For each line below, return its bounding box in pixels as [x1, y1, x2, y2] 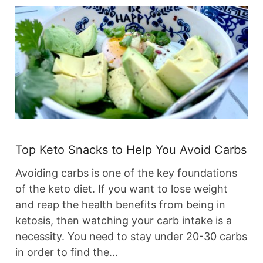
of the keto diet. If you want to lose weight [15, 183, 228, 195]
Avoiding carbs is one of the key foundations [15, 167, 237, 180]
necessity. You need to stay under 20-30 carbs [15, 230, 247, 243]
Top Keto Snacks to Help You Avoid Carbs [15, 143, 247, 157]
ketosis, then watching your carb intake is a [15, 214, 232, 227]
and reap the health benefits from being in [15, 198, 225, 211]
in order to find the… [15, 246, 118, 259]
